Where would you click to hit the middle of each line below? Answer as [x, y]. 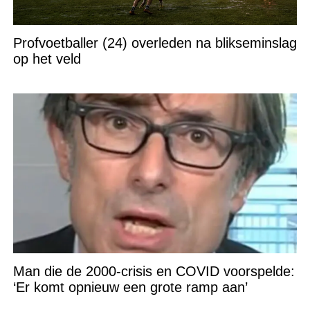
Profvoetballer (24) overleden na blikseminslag [155, 43]
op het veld [47, 59]
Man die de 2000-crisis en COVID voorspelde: [154, 272]
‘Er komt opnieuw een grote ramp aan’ [130, 288]
